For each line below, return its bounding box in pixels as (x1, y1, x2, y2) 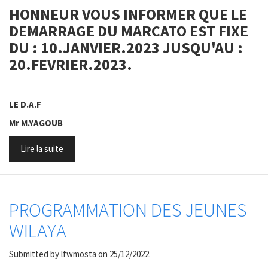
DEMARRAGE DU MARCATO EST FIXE (9, 20, 248, 41)
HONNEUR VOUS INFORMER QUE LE (9, 4, 247, 24)
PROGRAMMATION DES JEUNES (9, 197, 246, 222)
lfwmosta (61, 248, 96, 260)
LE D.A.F (9, 98, 41, 110)
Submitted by (9, 248, 61, 260)
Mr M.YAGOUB (9, 117, 63, 129)
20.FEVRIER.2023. (9, 54, 132, 74)
